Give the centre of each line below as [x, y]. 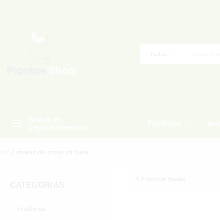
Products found [163, 179]
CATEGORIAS [37, 184]
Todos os [45, 119]
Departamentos [58, 127]
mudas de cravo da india [53, 152]
